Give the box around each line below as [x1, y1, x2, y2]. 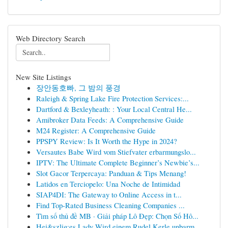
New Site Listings [16, 72, 71, 82]
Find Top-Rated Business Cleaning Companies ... [36, 200, 185, 210]
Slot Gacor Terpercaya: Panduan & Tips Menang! [36, 168, 186, 178]
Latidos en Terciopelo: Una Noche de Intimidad [36, 179, 180, 189]
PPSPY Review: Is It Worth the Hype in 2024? [36, 136, 177, 146]
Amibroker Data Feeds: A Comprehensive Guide [36, 115, 184, 125]
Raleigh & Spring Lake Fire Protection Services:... [36, 93, 189, 103]
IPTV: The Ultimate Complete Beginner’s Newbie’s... [36, 157, 199, 167]
